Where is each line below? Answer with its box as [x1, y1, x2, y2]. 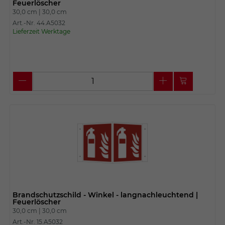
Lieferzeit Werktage [12, 27, 70, 35]
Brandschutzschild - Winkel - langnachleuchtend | [12, 190, 198, 199]
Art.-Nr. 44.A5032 [12, 19, 65, 27]
